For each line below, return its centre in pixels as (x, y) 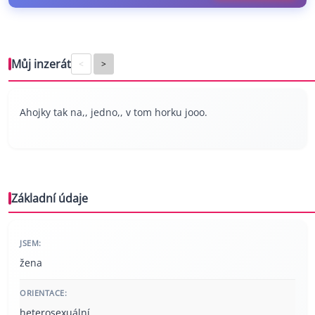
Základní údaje (50, 198)
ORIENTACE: (43, 292)
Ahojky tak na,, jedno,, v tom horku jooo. (114, 112)
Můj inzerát (41, 64)
